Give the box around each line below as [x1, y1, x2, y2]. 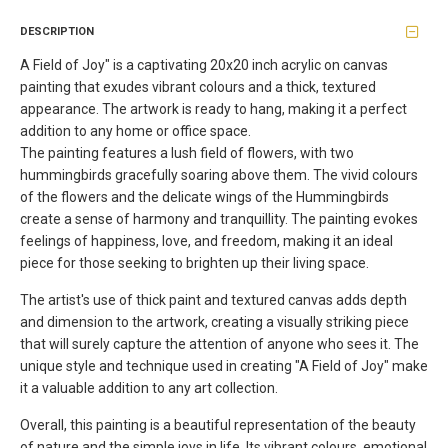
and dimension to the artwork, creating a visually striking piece [20, 314, 409, 330]
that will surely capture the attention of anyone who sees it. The [20, 336, 419, 352]
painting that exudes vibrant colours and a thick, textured [20, 79, 376, 95]
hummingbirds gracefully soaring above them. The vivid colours [20, 167, 418, 183]
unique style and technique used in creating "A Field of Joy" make [20, 358, 428, 374]
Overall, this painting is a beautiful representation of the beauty [20, 417, 416, 433]
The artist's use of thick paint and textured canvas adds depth [20, 292, 407, 308]
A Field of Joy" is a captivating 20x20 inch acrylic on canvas [20, 57, 388, 73]
